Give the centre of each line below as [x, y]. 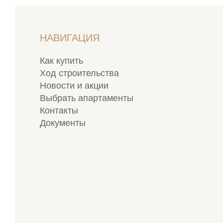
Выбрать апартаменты [87, 98]
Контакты [59, 111]
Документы [63, 123]
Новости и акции [74, 86]
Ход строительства [79, 73]
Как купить [61, 61]
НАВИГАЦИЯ [70, 38]
